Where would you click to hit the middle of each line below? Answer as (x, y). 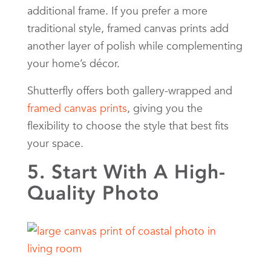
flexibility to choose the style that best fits (128, 125)
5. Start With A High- (126, 171)
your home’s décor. (73, 63)
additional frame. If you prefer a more (117, 10)
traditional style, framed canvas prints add (128, 28)
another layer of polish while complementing (135, 45)
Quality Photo (93, 193)
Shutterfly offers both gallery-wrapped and (130, 90)
